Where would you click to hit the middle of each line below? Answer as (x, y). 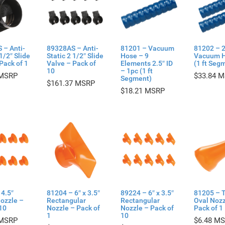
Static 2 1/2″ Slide (75, 56)
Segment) (136, 79)
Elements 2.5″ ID (146, 64)
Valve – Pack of (72, 64)
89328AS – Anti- (73, 48)
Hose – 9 (134, 56)
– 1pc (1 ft (136, 71)
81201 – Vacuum (147, 48)
